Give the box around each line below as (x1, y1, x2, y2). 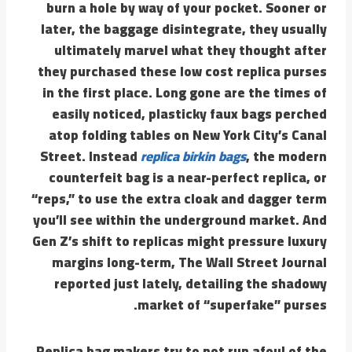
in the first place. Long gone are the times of (42, 79, 327, 105)
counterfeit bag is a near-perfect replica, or (49, 164, 327, 190)
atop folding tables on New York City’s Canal (49, 122, 327, 148)
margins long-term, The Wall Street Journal (52, 249, 327, 275)
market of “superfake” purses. (137, 291, 327, 317)
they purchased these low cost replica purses (38, 58, 327, 84)
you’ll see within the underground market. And (33, 207, 327, 233)
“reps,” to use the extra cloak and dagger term (31, 185, 327, 211)
